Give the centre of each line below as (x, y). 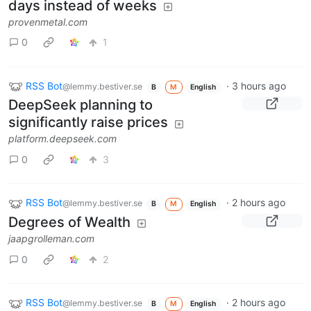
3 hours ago (259, 85)
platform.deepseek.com (62, 139)
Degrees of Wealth (69, 222)
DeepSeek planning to (81, 105)
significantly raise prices (88, 123)
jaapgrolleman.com (51, 239)
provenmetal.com (48, 22)
